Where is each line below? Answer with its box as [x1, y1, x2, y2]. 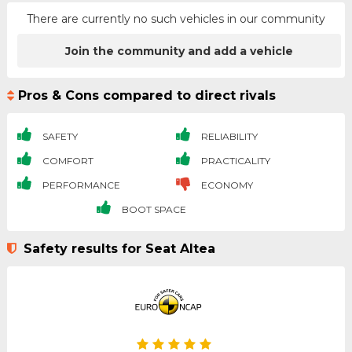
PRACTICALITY [198, 155, 270, 167]
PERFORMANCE [39, 179, 120, 192]
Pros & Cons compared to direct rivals [17, 87, 276, 103]
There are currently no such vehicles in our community [26, 12, 325, 27]
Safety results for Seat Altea [19, 241, 215, 257]
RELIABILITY [198, 130, 258, 143]
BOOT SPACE [119, 203, 186, 216]
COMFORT [39, 155, 93, 167]
